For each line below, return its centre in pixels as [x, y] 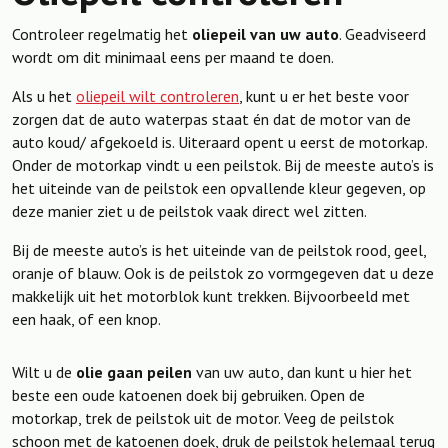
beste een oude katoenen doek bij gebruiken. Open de [188, 394]
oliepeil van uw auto [265, 33]
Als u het [44, 95]
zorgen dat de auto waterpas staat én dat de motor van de [211, 118]
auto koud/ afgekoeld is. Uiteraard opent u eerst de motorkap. [219, 141]
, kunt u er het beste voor [324, 95]
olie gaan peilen [134, 371]
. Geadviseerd [382, 33]
